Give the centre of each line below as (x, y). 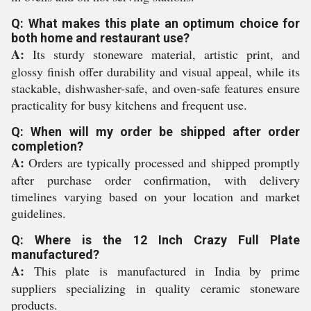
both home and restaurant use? (100, 38)
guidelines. (39, 213)
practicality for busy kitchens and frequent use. (129, 105)
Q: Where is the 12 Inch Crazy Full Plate (155, 240)
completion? (47, 146)
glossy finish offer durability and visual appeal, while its (155, 72)
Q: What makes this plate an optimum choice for (155, 23)
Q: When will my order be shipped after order (155, 132)
